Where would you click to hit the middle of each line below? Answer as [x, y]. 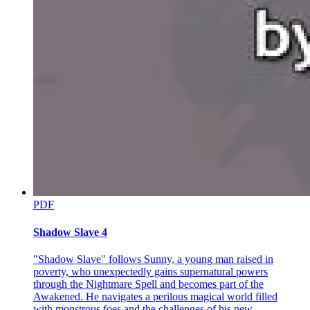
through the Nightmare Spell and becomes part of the [148, 284]
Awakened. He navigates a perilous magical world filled [155, 296]
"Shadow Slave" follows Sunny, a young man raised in [153, 259]
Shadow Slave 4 [70, 232]
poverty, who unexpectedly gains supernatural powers [151, 271]
